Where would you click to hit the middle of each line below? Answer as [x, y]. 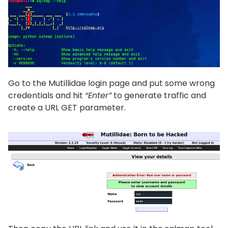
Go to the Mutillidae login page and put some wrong [111, 83]
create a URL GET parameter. [67, 108]
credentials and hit [47, 96]
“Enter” [98, 96]
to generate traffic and [159, 96]
